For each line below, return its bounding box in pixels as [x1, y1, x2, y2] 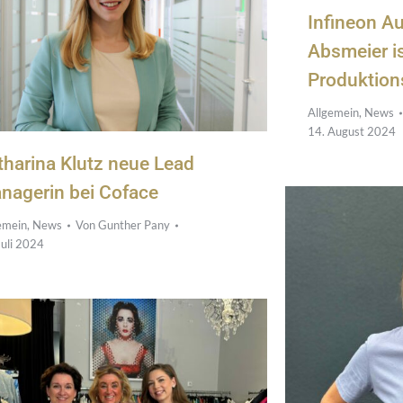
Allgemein [308, 105, 359, 121]
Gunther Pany [98, 218, 170, 233]
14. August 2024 [308, 124, 396, 139]
